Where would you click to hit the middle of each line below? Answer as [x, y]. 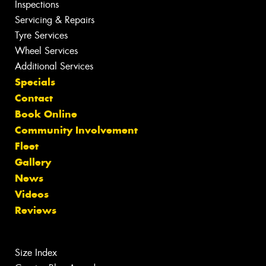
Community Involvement [76, 130]
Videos [32, 194]
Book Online [46, 114]
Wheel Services [46, 51]
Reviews [36, 210]
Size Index [36, 253]
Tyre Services [41, 36]
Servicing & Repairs [55, 20]
